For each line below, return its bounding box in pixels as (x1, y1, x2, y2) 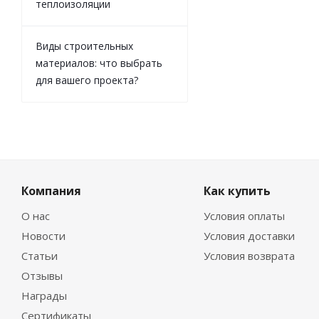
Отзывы (21, 268, 63, 283)
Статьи (21, 249, 58, 263)
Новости (21, 229, 66, 244)
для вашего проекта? (36, 73, 138, 88)
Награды (21, 288, 67, 303)
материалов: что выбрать (36, 56, 162, 70)
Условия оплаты (203, 209, 285, 224)
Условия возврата (203, 249, 295, 263)
